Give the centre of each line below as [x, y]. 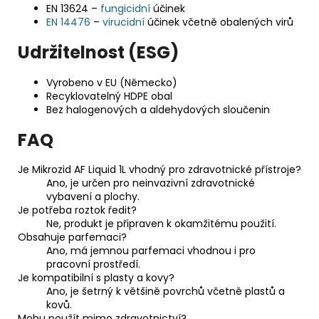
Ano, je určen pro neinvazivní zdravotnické [151, 183]
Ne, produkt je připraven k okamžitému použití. [161, 224]
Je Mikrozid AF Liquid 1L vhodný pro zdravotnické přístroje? [159, 170]
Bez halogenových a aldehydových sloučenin [158, 109]
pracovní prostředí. [93, 265]
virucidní [124, 22]
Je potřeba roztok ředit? [77, 210]
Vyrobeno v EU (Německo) [112, 82]
